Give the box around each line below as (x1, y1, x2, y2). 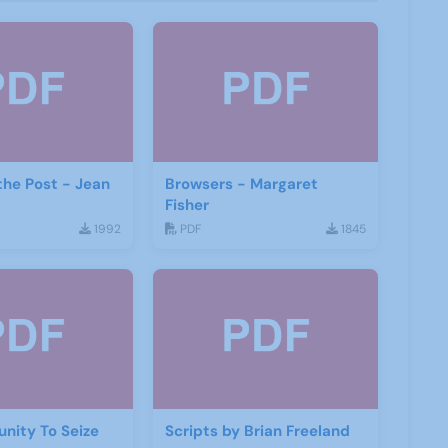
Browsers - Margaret (165, 174, 319, 195)
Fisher (165, 195, 210, 216)
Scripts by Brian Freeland (165, 421, 351, 442)
